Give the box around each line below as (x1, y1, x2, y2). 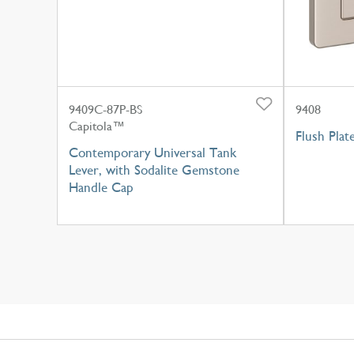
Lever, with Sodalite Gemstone (69, 162, 239, 179)
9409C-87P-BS (69, 102, 142, 118)
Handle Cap (69, 179, 134, 196)
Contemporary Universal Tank (69, 145, 236, 161)
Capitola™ (69, 119, 125, 134)
